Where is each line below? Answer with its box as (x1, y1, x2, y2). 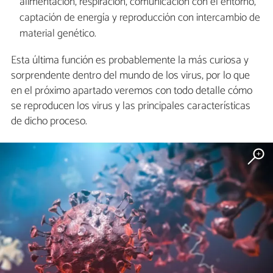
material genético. (19, 25, 96, 43)
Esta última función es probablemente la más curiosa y (11, 51, 249, 70)
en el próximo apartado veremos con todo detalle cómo (11, 82, 252, 101)
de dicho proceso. (11, 112, 87, 131)
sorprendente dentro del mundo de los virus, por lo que (11, 66, 250, 85)
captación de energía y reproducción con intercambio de (19, 9, 260, 27)
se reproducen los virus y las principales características (11, 97, 250, 116)
